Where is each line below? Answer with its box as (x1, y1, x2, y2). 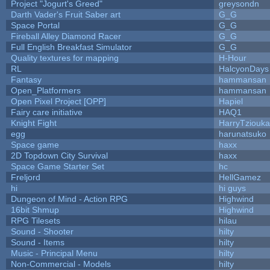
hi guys (218, 183, 246, 193)
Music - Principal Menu (10, 248, 98, 258)
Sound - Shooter (10, 226, 74, 236)
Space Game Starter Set (10, 161, 104, 171)
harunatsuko (218, 128, 266, 139)
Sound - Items (10, 237, 64, 247)
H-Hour (218, 52, 246, 63)
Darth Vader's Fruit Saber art (10, 9, 121, 19)
